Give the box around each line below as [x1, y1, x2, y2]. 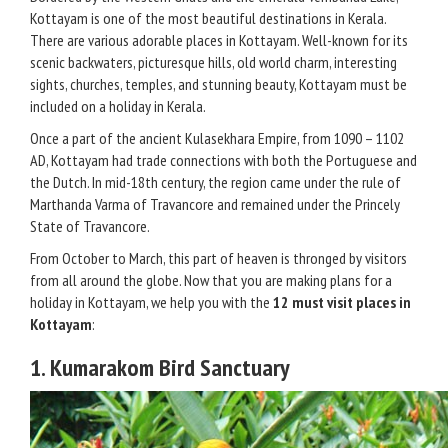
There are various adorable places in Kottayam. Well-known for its [30, 30, 408, 50]
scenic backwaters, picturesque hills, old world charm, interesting [30, 52, 397, 72]
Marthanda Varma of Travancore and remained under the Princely [30, 194, 400, 214]
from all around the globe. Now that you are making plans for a [30, 270, 392, 290]
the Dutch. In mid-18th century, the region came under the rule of [30, 172, 401, 192]
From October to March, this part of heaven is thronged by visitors [30, 248, 407, 268]
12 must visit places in [273, 292, 411, 312]
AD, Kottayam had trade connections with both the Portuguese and [30, 150, 417, 170]
